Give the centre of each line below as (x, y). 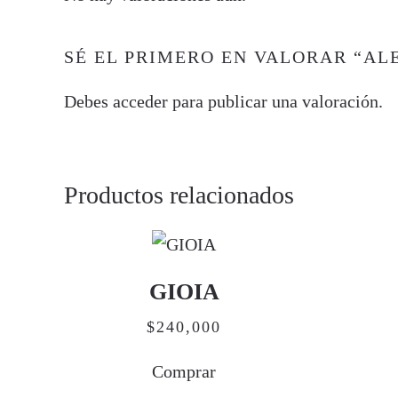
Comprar (184, 371)
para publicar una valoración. (275, 101)
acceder (140, 101)
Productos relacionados (179, 195)
